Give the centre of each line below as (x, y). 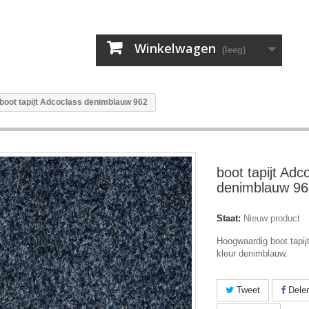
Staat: (229, 218)
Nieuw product (272, 218)
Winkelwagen (175, 48)
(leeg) (233, 50)
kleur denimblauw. (252, 253)
